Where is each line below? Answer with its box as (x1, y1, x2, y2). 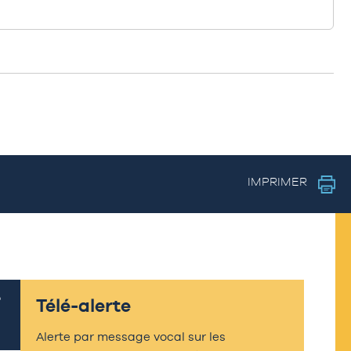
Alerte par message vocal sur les (35, 329, 226, 343)
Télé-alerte (35, 295, 131, 316)
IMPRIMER (247, 175, 310, 189)
